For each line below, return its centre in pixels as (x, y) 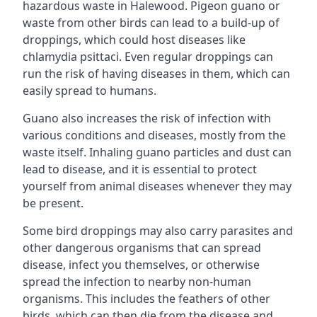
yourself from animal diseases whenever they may (157, 186)
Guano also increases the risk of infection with (147, 118)
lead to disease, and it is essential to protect (140, 169)
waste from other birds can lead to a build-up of (151, 23)
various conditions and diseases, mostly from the (154, 135)
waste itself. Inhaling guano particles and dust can (157, 152)
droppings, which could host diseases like (134, 40)
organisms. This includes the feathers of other (146, 299)
